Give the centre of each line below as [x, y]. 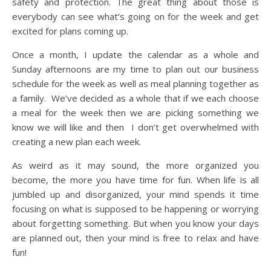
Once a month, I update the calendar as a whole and [135, 54]
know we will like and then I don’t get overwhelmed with [135, 127]
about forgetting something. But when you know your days [135, 223]
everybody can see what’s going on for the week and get [135, 16]
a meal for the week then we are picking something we [135, 112]
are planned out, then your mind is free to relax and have [135, 237]
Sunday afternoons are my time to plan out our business [135, 69]
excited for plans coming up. [70, 31]
